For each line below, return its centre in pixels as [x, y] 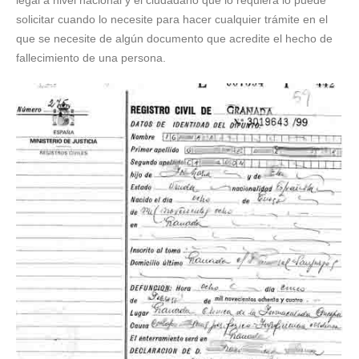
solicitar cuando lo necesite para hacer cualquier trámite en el [172, 19]
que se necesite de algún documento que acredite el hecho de [174, 38]
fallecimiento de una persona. [91, 58]
